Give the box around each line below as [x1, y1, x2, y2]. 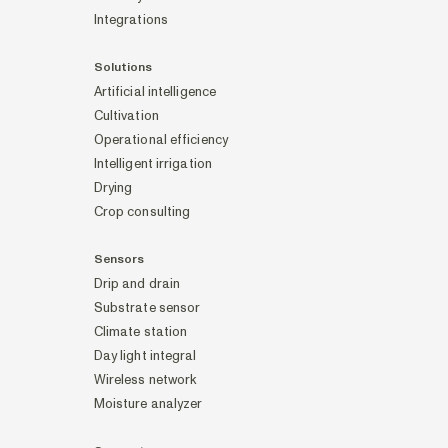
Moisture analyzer [93, 395, 203, 413]
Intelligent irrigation [93, 155, 212, 173]
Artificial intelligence [93, 83, 217, 101]
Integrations [93, 11, 168, 29]
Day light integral [93, 347, 197, 365]
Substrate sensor [93, 299, 201, 317]
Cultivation [93, 107, 159, 125]
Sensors [93, 251, 144, 268]
